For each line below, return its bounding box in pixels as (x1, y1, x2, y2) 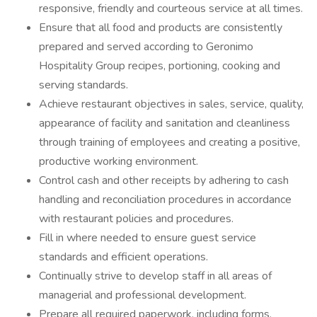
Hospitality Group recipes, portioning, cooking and (39, 58, 280, 74)
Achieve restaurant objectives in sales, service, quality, (39, 96, 304, 112)
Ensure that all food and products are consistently (39, 20, 282, 35)
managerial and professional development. (39, 287, 246, 303)
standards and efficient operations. (39, 249, 208, 265)
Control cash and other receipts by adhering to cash (39, 173, 289, 188)
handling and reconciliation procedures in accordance (39, 192, 292, 207)
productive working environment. (39, 154, 198, 169)
